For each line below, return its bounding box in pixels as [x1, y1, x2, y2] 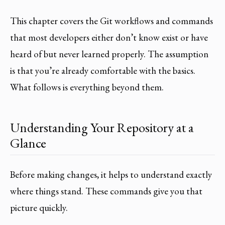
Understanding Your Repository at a [10, 118, 194, 136]
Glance [10, 134, 46, 152]
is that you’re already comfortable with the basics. [10, 64, 195, 77]
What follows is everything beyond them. [10, 80, 164, 93]
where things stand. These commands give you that [10, 185, 202, 198]
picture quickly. [10, 201, 68, 214]
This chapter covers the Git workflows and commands [10, 14, 213, 27]
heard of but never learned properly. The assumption [10, 47, 208, 60]
